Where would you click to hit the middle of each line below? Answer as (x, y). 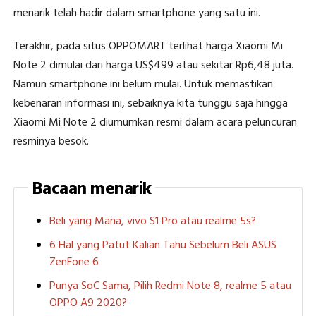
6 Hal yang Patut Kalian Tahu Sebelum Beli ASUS (163, 245)
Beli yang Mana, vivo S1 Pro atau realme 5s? (152, 221)
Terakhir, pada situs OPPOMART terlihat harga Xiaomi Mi (148, 46)
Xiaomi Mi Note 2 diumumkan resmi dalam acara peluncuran (155, 122)
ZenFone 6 (74, 262)
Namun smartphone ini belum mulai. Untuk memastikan (143, 84)
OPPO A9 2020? (88, 303)
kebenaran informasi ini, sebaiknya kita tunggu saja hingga (150, 103)
